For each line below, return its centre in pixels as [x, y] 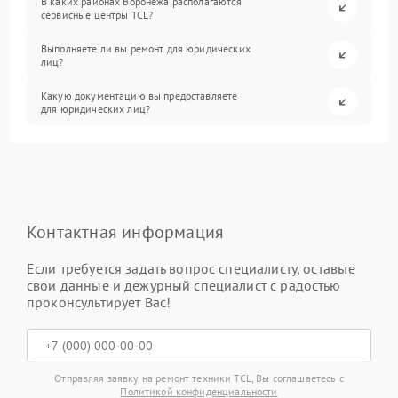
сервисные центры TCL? [97, 14]
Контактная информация [126, 232]
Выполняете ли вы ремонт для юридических [146, 48]
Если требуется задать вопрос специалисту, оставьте [191, 268]
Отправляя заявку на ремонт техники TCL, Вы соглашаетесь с [199, 378]
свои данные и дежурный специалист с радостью [184, 285]
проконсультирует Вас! [99, 302]
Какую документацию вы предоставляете [139, 95]
